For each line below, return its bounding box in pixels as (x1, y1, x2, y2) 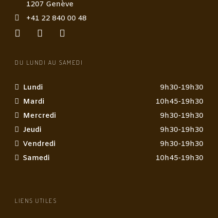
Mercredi (23, 110, 56, 121)
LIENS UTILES (15, 196, 56, 204)
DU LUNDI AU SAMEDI (15, 58, 83, 66)
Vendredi (23, 139, 55, 149)
